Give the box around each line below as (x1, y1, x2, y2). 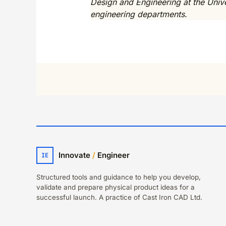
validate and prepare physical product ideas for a (36, 183, 195, 191)
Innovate (59, 150, 92, 160)
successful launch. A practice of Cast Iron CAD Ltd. (36, 193, 202, 201)
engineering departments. (90, 9, 187, 19)
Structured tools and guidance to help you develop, (36, 173, 201, 181)
